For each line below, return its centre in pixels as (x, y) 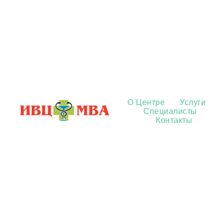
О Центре (146, 102)
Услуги (193, 102)
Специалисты (170, 111)
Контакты (174, 120)
